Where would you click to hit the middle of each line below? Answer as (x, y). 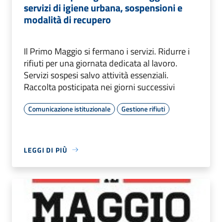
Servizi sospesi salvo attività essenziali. (96, 75)
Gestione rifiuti (143, 109)
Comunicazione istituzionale (69, 109)
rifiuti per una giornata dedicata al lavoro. (101, 63)
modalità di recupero (67, 19)
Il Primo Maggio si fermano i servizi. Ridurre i (107, 51)
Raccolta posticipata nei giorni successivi (99, 87)
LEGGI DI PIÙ (46, 150)
